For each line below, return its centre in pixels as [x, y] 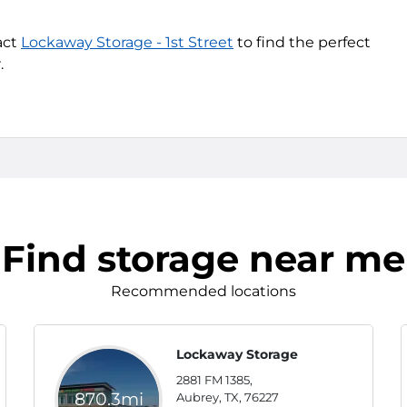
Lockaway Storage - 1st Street [127, 42]
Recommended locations [203, 291]
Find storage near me [203, 258]
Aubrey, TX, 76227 [228, 397]
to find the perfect [302, 42]
